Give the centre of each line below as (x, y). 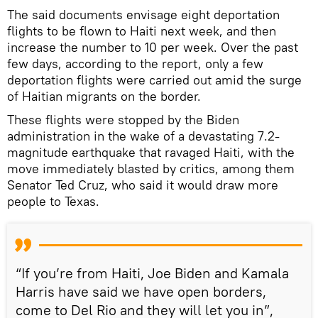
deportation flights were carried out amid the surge (154, 79)
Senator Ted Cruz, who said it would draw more (143, 185)
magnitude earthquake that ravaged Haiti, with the (151, 152)
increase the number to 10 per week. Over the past (153, 47)
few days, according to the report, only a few (135, 63)
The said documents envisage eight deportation (143, 14)
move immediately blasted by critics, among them (151, 168)
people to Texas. (53, 201)
